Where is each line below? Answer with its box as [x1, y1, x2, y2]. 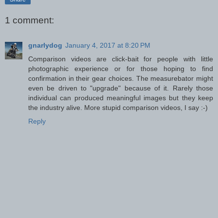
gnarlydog [28, 41, 62, 50]
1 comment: [5, 15, 54, 26]
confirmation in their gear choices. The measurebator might [28, 74, 213, 83]
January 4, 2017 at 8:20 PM [65, 41, 150, 50]
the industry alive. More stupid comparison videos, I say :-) [28, 104, 208, 112]
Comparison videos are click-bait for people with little [28, 55, 213, 63]
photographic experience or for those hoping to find [28, 65, 213, 73]
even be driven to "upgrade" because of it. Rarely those [28, 84, 213, 92]
